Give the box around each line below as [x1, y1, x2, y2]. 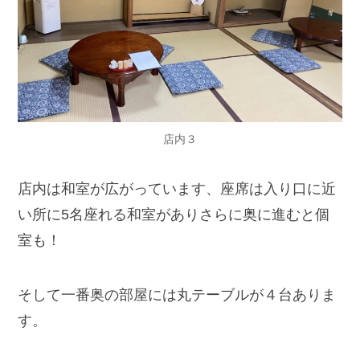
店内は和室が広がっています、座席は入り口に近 [18, 181, 337, 198]
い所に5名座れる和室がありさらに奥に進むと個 [18, 207, 330, 223]
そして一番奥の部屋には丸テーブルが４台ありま [18, 286, 337, 303]
